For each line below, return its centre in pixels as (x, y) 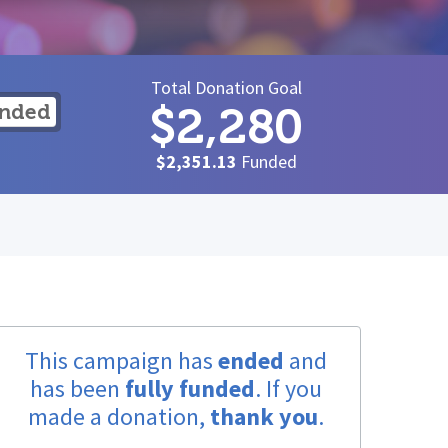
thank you (264, 417)
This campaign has (121, 361)
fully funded (190, 389)
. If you (288, 389)
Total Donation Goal (226, 88)
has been (77, 389)
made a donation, (119, 417)
